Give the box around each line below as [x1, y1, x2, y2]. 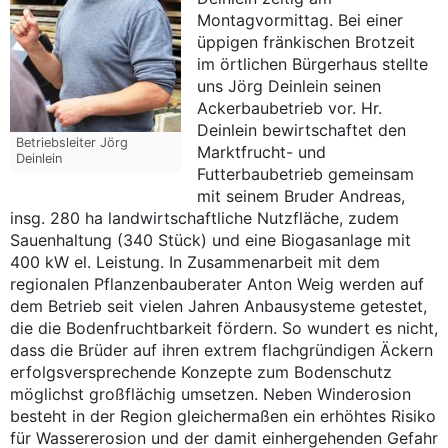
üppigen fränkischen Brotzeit [197, 32, 416, 53]
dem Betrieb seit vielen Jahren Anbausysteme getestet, [10, 296, 427, 317]
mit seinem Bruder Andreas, [197, 186, 406, 207]
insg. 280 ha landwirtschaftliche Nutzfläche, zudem [10, 208, 399, 229]
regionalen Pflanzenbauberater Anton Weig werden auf [10, 274, 424, 295]
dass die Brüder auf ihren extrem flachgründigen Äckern [10, 340, 433, 361]
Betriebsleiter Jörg [16, 134, 129, 150]
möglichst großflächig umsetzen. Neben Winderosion [10, 384, 411, 405]
